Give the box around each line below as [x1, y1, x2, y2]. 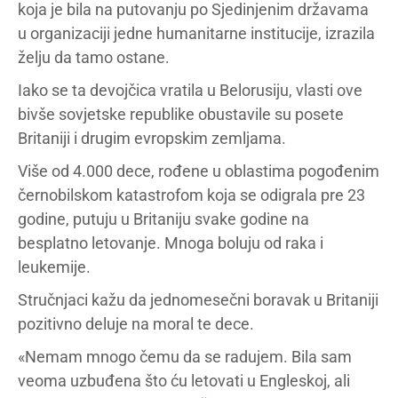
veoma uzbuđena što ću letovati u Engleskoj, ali [18, 371, 350, 390]
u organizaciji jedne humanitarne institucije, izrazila [18, 24, 375, 43]
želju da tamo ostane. [18, 48, 170, 67]
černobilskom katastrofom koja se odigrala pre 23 [18, 186, 365, 204]
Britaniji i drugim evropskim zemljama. [18, 129, 286, 147]
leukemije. [18, 258, 91, 276]
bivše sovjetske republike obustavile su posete [18, 105, 344, 123]
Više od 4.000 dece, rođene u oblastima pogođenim [18, 162, 379, 180]
